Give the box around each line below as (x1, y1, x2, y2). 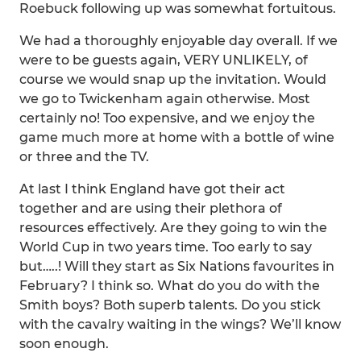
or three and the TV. (19, 149, 149, 164)
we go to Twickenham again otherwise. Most (19, 91, 310, 106)
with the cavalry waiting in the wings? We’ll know (19, 317, 341, 332)
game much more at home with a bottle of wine (19, 130, 334, 145)
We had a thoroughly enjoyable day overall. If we (19, 33, 338, 48)
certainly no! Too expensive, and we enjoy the (19, 110, 315, 126)
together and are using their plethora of (19, 201, 282, 216)
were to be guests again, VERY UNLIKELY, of (19, 52, 308, 68)
